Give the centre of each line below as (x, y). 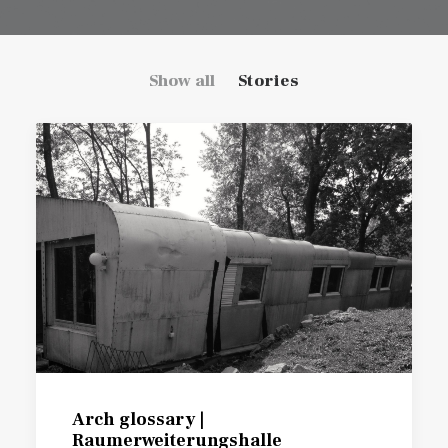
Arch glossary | (138, 420)
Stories (268, 81)
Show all (181, 81)
